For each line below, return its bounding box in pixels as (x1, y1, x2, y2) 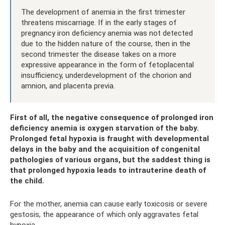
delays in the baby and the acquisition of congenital (10, 145, 200, 154)
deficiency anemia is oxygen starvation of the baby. (10, 124, 199, 133)
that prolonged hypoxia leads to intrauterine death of (10, 166, 206, 175)
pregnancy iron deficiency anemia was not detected (21, 29, 193, 38)
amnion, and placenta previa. (21, 81, 115, 91)
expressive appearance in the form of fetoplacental (21, 60, 194, 70)
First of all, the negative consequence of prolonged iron (10, 113, 213, 123)
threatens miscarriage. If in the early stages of (21, 18, 177, 28)
